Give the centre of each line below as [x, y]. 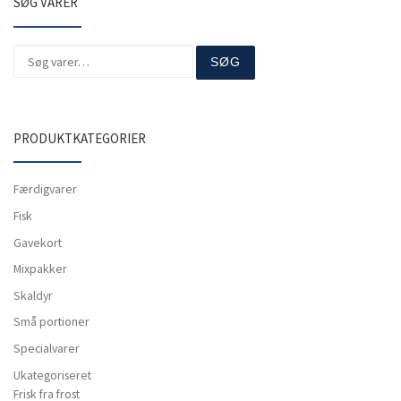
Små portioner [51, 322]
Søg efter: [36, 51]
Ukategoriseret [52, 375]
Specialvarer [47, 349]
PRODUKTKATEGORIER [80, 138]
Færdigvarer [45, 189]
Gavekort [38, 242]
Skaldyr [33, 295]
